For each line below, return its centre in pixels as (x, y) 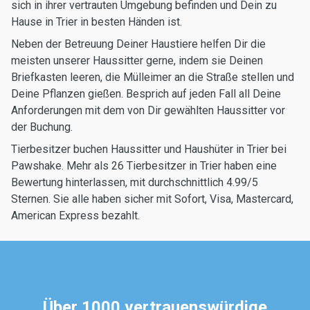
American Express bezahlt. (75, 216)
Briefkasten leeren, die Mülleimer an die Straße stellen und (153, 77)
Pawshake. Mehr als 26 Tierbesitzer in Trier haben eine (144, 166)
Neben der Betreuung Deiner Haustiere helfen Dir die (138, 44)
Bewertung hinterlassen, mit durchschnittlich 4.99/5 (135, 182)
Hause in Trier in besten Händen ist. (97, 22)
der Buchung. (42, 127)
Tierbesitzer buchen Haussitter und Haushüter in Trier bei (149, 149)
